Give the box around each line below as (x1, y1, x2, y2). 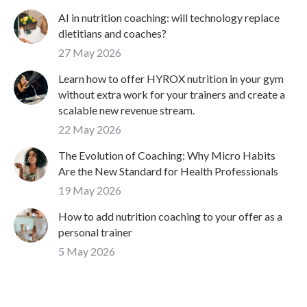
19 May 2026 (58, 184, 121, 197)
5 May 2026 (58, 245, 115, 258)
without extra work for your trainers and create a (58, 88, 285, 101)
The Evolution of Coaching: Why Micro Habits (58, 149, 275, 162)
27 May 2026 (58, 46, 121, 60)
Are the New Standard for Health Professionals (58, 164, 278, 178)
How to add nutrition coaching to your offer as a (58, 210, 282, 223)
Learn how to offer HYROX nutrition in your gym (58, 72, 284, 86)
